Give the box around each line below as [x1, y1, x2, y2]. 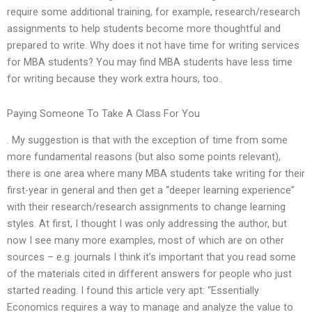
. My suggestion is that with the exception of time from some [7, 134, 288, 147]
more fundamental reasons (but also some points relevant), [7, 150, 281, 164]
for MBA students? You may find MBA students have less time [7, 56, 292, 69]
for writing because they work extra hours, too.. [7, 72, 223, 86]
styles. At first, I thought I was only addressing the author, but [7, 217, 287, 231]
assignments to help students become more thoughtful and [7, 22, 281, 36]
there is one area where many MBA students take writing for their [7, 167, 305, 180]
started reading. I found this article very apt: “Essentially [7, 284, 259, 297]
